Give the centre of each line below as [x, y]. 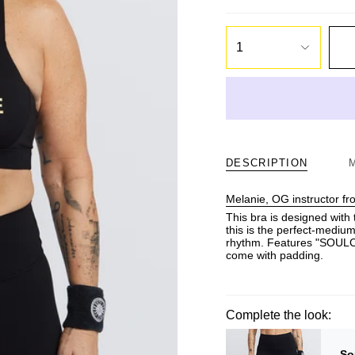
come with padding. [275, 255]
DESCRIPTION [267, 163]
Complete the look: [279, 315]
